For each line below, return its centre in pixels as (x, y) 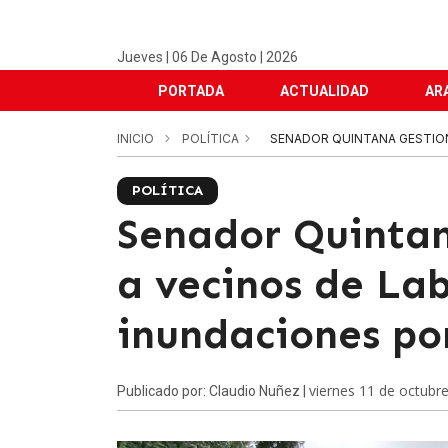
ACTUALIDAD (324, 91)
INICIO (135, 138)
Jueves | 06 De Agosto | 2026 (207, 57)
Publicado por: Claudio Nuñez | (213, 391)
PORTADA (191, 91)
